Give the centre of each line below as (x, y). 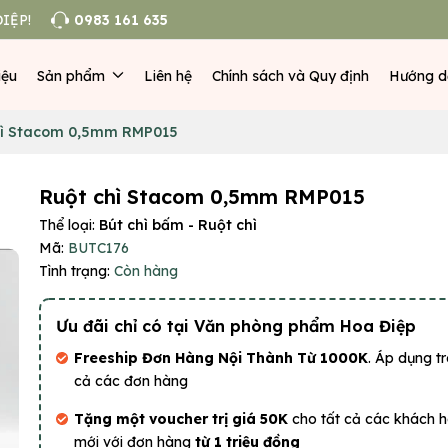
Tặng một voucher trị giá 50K (183, 419)
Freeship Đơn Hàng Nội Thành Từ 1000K (221, 358)
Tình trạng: (74, 271)
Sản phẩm (72, 75)
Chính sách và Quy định (290, 75)
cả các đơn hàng (131, 381)
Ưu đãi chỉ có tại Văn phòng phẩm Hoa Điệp (236, 326)
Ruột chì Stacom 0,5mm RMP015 (202, 196)
